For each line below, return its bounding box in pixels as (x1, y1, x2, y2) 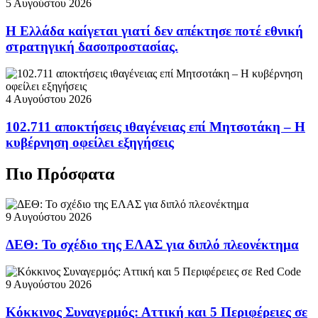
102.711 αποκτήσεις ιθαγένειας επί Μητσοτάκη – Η (6, 119, 305, 135)
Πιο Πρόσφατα (6, 165, 114, 184)
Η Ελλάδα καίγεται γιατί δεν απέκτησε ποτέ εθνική (6, 23, 303, 38)
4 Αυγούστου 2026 (6, 93, 92, 106)
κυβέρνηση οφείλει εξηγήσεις (6, 135, 174, 150)
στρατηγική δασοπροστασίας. (6, 38, 178, 54)
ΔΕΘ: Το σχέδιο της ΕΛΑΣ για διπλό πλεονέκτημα (6, 236, 299, 252)
